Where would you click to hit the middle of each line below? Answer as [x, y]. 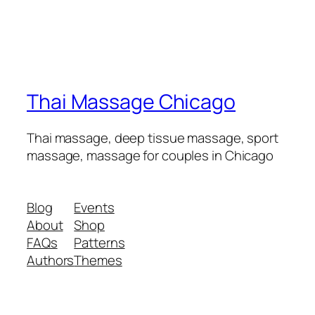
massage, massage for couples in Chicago [150, 156]
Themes [98, 260]
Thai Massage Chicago [131, 101]
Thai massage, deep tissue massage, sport [153, 138]
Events [94, 207]
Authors [51, 260]
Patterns [99, 242]
